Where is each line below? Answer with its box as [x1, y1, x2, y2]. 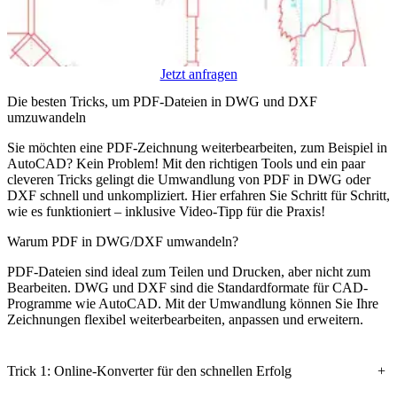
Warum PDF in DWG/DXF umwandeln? [7, 234, 238, 250]
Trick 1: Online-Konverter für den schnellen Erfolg [7, 362, 292, 378]
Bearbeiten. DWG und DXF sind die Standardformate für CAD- [7, 280, 368, 296]
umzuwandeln [7, 110, 86, 126]
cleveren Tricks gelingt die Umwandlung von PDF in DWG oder [7, 172, 370, 188]
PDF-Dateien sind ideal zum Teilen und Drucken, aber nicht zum [7, 264, 370, 280]
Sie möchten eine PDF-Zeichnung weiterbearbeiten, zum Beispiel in [7, 140, 387, 156]
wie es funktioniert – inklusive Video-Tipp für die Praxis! [7, 204, 325, 220]
